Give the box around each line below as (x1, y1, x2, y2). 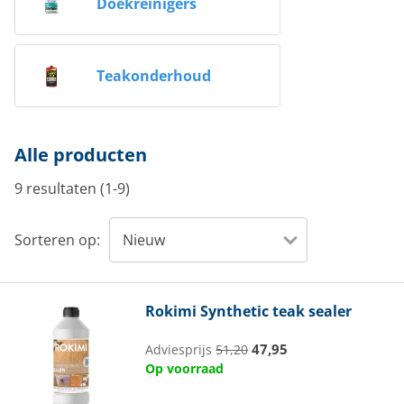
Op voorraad (145, 360, 225, 377)
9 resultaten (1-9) (14, 179, 130, 198)
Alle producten (14, 142, 147, 167)
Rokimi (145, 301, 197, 321)
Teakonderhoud (96, 66, 211, 86)
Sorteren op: (14, 230, 100, 250)
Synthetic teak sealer (197, 301, 353, 321)
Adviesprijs (145, 342, 216, 358)
